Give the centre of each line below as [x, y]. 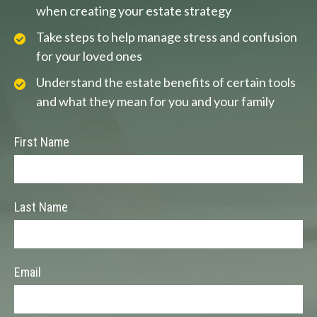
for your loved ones [89, 56]
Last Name [41, 207]
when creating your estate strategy [134, 11]
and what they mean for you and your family [155, 102]
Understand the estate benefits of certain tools [166, 82]
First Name [42, 142]
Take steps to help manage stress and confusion [167, 37]
